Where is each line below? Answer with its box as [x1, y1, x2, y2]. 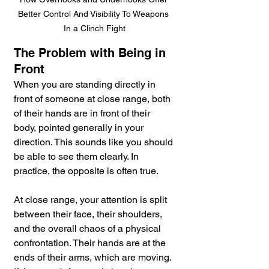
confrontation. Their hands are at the [14, 237, 168, 249]
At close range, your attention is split [14, 194, 169, 206]
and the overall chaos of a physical [14, 223, 163, 235]
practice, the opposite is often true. [14, 165, 159, 177]
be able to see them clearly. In [14, 151, 141, 163]
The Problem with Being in [14, 46, 169, 61]
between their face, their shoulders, [14, 208, 165, 220]
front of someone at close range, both [14, 93, 173, 105]
